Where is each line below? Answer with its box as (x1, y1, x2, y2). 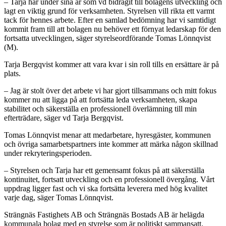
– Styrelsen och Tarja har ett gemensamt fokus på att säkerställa (4, 165, 204, 175)
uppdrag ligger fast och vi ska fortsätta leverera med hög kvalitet (4, 184, 207, 193)
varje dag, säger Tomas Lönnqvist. (4, 193, 114, 202)
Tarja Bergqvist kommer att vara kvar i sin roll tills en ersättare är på (4, 60, 219, 69)
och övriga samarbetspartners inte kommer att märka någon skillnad (4, 139, 218, 148)
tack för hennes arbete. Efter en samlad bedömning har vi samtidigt (4, 15, 216, 24)
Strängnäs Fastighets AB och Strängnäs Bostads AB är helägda (4, 210, 204, 219)
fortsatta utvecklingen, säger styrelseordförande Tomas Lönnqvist (4, 33, 211, 42)
